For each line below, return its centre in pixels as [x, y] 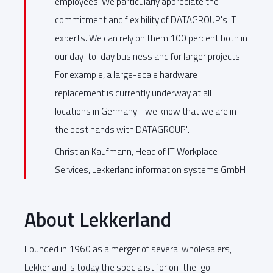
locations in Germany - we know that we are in [146, 111]
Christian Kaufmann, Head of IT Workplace [136, 151]
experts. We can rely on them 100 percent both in [151, 38]
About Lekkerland [98, 219]
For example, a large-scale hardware [126, 74]
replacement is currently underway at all [133, 93]
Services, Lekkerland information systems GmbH [150, 169]
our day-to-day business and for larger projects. [148, 56]
